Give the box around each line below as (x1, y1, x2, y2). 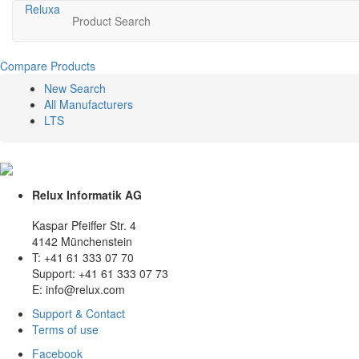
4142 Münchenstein (32, 232, 132, 249)
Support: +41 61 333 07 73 (32, 264, 168, 281)
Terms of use (32, 321, 99, 337)
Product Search (72, 13, 151, 29)
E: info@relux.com (32, 280, 125, 297)
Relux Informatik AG (32, 186, 142, 203)
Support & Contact (32, 305, 125, 321)
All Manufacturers (44, 96, 133, 113)
